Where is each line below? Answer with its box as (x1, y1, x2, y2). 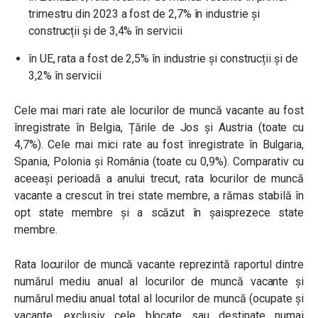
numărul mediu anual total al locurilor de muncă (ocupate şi (14, 291, 304, 305)
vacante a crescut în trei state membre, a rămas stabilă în (14, 188, 304, 202)
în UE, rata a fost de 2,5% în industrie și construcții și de (28, 51, 298, 65)
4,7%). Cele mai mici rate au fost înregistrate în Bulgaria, (14, 137, 304, 151)
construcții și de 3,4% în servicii (28, 23, 182, 38)
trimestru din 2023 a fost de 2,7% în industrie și (28, 6, 260, 21)
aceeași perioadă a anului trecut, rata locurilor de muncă (14, 171, 304, 185)
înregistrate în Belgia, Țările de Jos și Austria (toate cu (14, 120, 304, 134)
